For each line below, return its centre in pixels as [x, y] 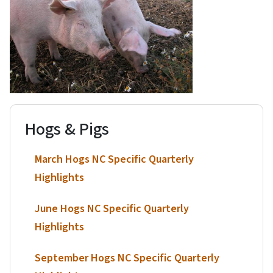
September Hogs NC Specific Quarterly [127, 258]
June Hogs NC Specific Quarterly [112, 208]
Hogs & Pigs [67, 129]
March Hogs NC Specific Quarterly [114, 160]
